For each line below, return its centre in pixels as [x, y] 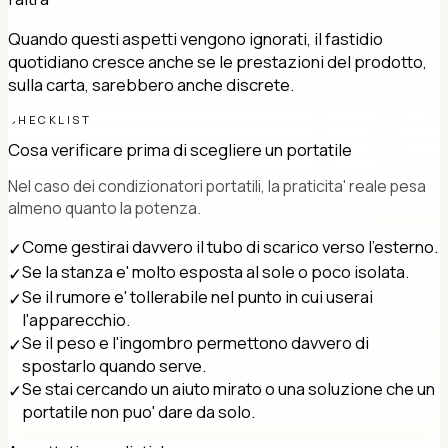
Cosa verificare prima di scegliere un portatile [180, 150]
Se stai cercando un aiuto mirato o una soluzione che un [228, 388]
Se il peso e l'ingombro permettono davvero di [195, 342]
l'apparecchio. [76, 319]
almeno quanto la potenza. [104, 208]
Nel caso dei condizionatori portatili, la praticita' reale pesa [217, 186]
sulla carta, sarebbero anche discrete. [151, 84]
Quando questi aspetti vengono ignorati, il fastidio [195, 38]
